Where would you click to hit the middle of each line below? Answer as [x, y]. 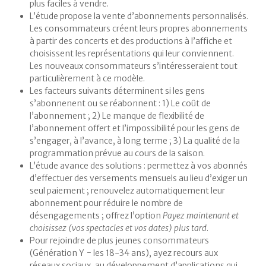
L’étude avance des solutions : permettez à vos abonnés [139, 166]
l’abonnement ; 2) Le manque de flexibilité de [117, 116]
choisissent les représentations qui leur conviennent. [132, 54]
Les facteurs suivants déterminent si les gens [117, 91]
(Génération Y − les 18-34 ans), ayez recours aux [124, 253]
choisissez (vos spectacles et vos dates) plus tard [118, 228]
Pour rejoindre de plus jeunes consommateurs [119, 241]
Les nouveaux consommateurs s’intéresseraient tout [134, 66]
